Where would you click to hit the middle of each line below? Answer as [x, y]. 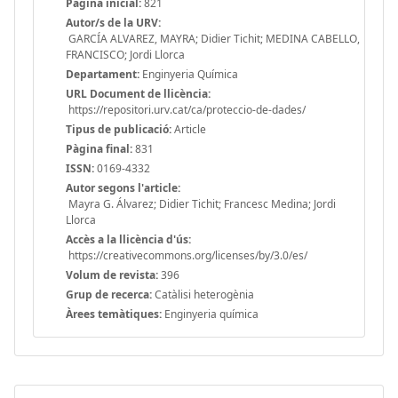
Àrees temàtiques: [114, 314]
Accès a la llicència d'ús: [128, 239]
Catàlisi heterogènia [203, 294]
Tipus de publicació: [119, 129]
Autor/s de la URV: [113, 22]
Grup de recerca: [109, 294]
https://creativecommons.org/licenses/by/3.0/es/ [187, 255]
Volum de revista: [112, 275]
